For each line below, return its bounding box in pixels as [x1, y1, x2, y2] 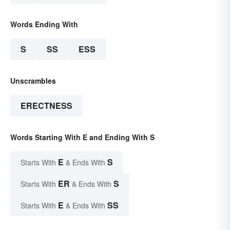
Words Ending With [10, 18, 78, 29]
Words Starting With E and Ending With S [10, 131, 155, 142]
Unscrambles [10, 75, 56, 86]
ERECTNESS [21, 99, 72, 111]
